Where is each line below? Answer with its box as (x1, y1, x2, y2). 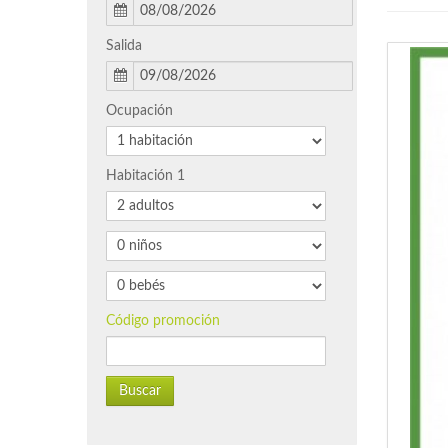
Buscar (119, 384, 161, 398)
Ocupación (106, 104, 173, 118)
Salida (106, 39, 142, 53)
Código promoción (106, 314, 220, 328)
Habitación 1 (106, 169, 185, 183)
